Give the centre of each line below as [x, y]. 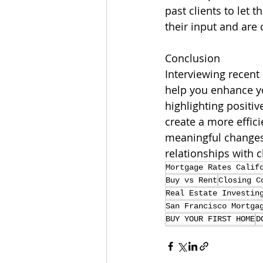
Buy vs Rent [191, 181]
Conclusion [193, 58]
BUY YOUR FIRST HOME [210, 219]
